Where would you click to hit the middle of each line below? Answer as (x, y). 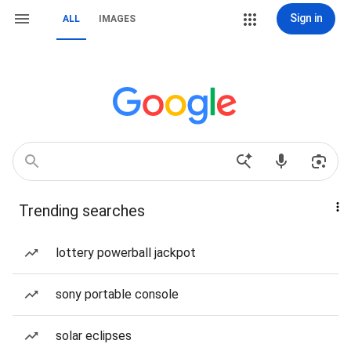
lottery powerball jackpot (126, 253)
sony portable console (117, 294)
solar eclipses (94, 336)
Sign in (306, 18)
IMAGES (117, 19)
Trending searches (82, 211)
